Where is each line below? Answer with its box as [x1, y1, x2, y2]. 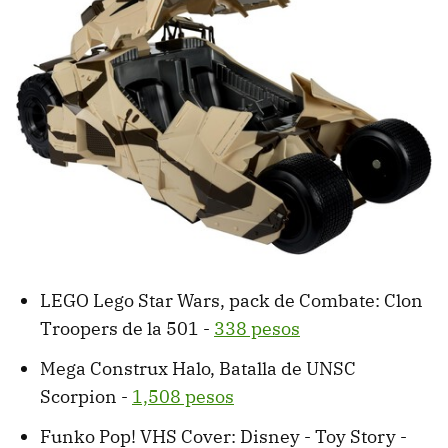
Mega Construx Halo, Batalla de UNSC [40, 357, 356, 381]
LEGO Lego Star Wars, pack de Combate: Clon [40, 289, 423, 313]
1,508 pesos [132, 385, 234, 409]
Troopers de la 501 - [40, 317, 214, 341]
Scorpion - [40, 385, 132, 409]
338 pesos [214, 317, 300, 341]
